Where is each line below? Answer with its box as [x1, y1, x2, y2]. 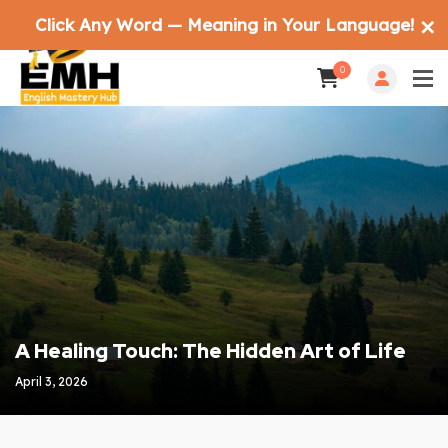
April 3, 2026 [15, 374, 88, 390]
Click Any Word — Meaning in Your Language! [34, 14, 414, 35]
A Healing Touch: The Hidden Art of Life [15, 338, 406, 365]
